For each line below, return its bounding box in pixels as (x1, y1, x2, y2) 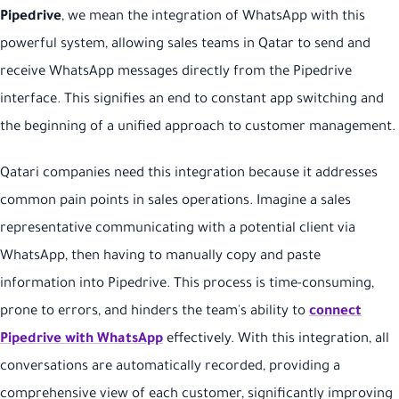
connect (309, 304, 362, 320)
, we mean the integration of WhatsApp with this (61, 10, 365, 26)
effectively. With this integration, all (163, 331, 389, 347)
